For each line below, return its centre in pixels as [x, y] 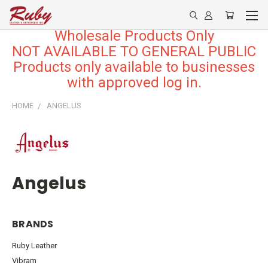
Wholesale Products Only [134, 36]
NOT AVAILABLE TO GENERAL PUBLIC [134, 51]
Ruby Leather [34, 245]
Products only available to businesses [134, 67]
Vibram [24, 260]
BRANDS [33, 224]
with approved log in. [134, 83]
